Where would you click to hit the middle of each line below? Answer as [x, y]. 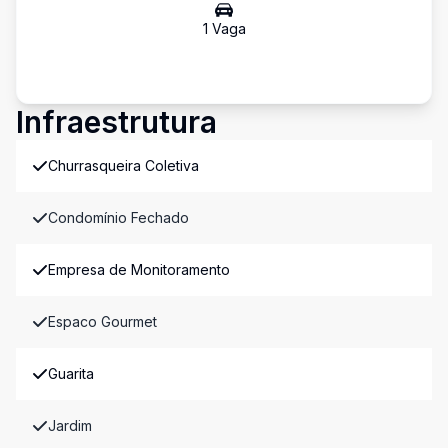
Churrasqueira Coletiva [123, 165]
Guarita [71, 373]
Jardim [70, 425]
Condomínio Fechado [118, 217]
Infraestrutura [116, 122]
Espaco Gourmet [102, 321]
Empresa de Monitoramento [139, 269]
